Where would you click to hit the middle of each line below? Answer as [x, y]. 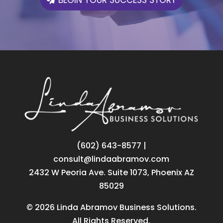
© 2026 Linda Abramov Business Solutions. [111, 207]
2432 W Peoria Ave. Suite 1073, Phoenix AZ [111, 172]
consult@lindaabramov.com [111, 159]
